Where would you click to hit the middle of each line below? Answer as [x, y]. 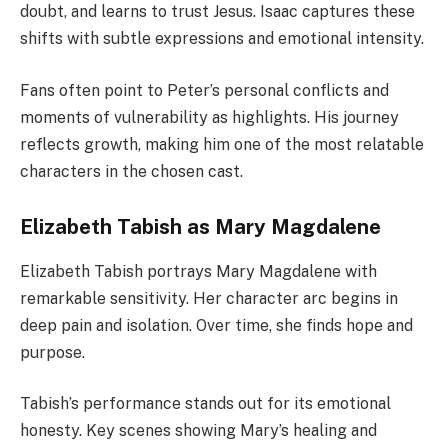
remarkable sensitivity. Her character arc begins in [209, 298]
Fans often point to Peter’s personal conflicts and [204, 90]
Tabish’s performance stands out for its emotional [205, 404]
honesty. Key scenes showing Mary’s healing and [198, 431]
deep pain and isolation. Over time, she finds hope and [216, 325]
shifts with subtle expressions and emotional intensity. [222, 39]
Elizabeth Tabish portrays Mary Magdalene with [198, 271]
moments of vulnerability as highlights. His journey [209, 117]
